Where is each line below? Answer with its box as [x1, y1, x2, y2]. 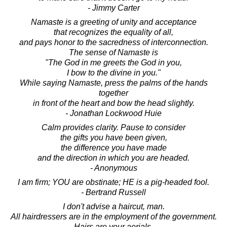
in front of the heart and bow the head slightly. [32, 98, 195, 107]
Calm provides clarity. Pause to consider [42, 123, 185, 132]
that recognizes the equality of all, [54, 27, 173, 36]
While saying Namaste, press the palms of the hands [19, 78, 208, 87]
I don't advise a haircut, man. [62, 202, 165, 211]
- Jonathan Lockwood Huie [65, 108, 162, 118]
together [99, 88, 128, 97]
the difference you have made [60, 143, 167, 152]
